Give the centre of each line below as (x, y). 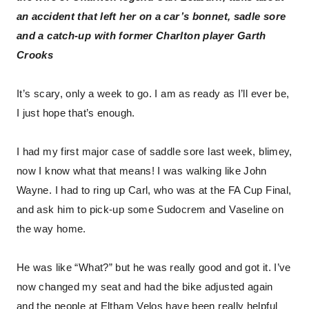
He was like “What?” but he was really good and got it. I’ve (154, 268)
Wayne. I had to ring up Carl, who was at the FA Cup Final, (154, 190)
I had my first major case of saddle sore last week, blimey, (154, 152)
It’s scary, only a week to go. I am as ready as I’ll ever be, (153, 94)
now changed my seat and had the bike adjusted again (145, 287)
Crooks (35, 55)
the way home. (51, 229)
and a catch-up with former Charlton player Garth (141, 36)
